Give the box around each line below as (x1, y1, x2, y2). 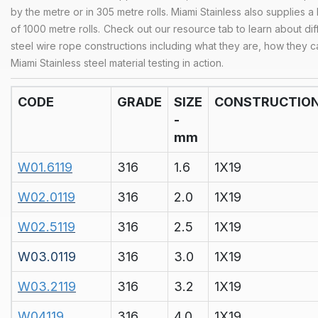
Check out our (104, 23, 173, 35)
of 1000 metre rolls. (11, 23, 100, 35)
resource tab (173, 23, 234, 35)
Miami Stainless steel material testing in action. (11, 57, 224, 70)
